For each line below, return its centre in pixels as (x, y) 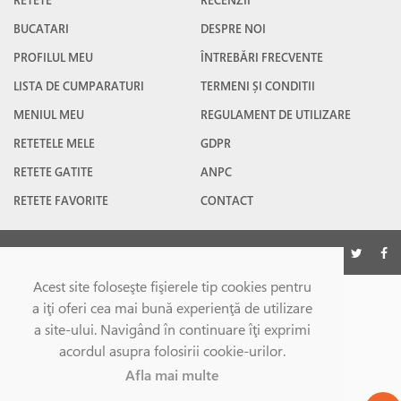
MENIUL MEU (49, 115)
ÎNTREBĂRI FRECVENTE (262, 58)
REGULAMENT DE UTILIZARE (276, 115)
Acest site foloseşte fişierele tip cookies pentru (172, 286)
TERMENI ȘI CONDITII (258, 86)
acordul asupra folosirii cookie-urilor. (172, 350)
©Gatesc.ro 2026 (66, 253)
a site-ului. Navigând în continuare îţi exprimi (172, 329)
